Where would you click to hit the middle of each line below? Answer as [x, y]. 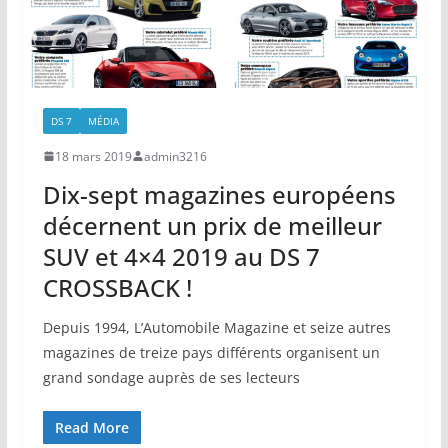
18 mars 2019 [93, 156]
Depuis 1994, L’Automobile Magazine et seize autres [216, 327]
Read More [91, 427]
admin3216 [175, 156]
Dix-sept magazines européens [219, 194]
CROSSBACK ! [117, 287]
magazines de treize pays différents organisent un [211, 352]
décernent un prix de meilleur [212, 225]
